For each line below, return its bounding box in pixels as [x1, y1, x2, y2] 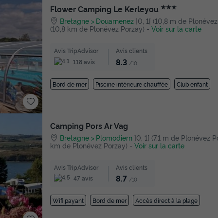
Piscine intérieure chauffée [95, 79, 168, 88]
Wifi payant [53, 196, 84, 205]
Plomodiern [96, 133, 133, 142]
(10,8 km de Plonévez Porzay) [50, 24, 145, 34]
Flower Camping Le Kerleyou [50, 3, 161, 15]
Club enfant [177, 79, 208, 88]
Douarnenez [96, 16, 134, 26]
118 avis [72, 57, 95, 66]
